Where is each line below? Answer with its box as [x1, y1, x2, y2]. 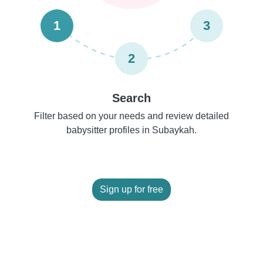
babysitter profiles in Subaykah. [66, 125, 197, 135]
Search [112, 92, 151, 104]
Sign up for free [100, 184, 163, 194]
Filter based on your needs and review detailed [34, 111, 229, 121]
